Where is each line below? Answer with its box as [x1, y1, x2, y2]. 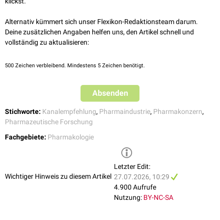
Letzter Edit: [114, 163, 150, 171]
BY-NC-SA [143, 193, 173, 202]
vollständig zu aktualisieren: [5, 38, 89, 47]
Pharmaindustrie [99, 108, 150, 116]
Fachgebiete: [5, 133, 46, 141]
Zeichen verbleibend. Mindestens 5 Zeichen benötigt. [14, 62, 145, 69]
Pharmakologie [48, 133, 94, 141]
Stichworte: [5, 108, 41, 116]
